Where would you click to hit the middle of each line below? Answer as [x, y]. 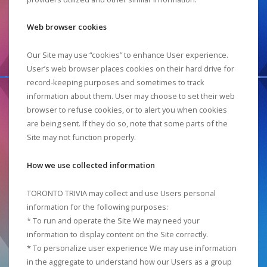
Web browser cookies [67, 27]
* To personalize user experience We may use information [132, 248]
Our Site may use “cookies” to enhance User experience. [128, 55]
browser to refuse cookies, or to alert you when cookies [127, 110]
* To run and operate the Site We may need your [113, 220]
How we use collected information [91, 165]
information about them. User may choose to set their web [131, 96]
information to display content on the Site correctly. [117, 234]
